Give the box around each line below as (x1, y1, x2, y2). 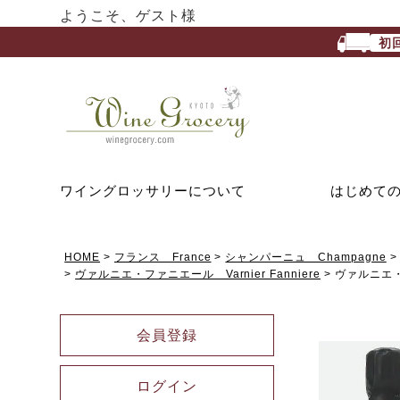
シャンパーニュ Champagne (225, 250, 387, 263)
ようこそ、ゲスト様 (60, 8, 196, 23)
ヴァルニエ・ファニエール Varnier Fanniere (75, 267, 321, 280)
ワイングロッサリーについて (60, 182, 246, 198)
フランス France (113, 250, 212, 263)
